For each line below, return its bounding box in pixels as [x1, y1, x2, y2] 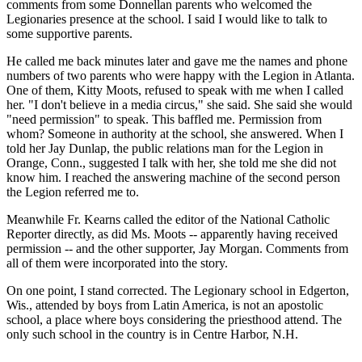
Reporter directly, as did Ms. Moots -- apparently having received [6, 226, 338, 241]
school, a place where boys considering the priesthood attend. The [6, 312, 342, 326]
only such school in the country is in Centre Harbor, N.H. [6, 326, 298, 341]
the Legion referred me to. [6, 184, 139, 199]
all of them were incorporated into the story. [6, 255, 228, 270]
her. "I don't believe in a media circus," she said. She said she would [6, 97, 352, 112]
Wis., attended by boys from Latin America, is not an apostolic [6, 297, 323, 312]
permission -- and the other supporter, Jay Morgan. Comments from [6, 241, 348, 255]
